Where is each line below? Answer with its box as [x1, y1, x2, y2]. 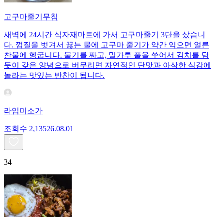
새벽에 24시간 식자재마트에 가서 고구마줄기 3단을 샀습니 [4, 30, 205, 39]
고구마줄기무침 [4, 12, 58, 21]
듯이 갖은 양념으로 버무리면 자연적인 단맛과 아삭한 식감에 [4, 61, 211, 69]
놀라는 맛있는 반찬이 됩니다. [4, 71, 105, 79]
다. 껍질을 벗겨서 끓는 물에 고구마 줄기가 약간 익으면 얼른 [4, 40, 209, 49]
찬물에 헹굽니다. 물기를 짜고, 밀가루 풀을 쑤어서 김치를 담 [4, 50, 209, 59]
